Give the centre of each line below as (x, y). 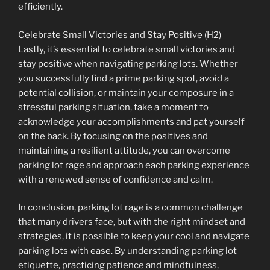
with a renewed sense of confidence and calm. (115, 179)
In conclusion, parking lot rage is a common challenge (130, 207)
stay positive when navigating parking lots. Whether (128, 64)
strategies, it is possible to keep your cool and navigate (134, 236)
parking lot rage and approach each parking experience (134, 165)
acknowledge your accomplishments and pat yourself (131, 121)
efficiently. (40, 7)
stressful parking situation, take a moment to (113, 107)
